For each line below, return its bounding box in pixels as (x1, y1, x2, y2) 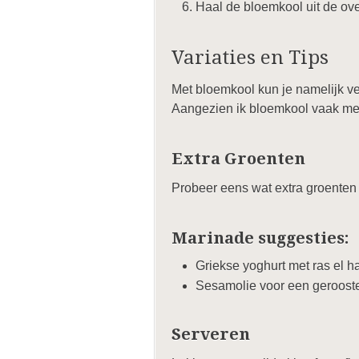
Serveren (171, 325, 250, 344)
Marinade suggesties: (171, 228, 349, 248)
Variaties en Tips (171, 46, 329, 69)
